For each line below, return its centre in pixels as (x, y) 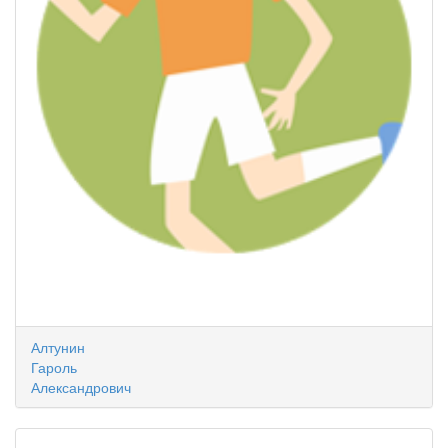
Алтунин (58, 347)
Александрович (81, 387)
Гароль (54, 367)
